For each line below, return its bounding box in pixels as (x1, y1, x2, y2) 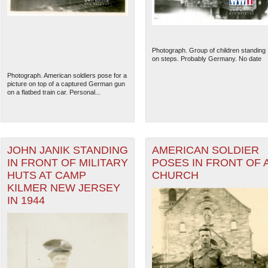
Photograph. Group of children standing (151, 47, 266, 54)
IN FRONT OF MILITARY (7, 157, 128, 169)
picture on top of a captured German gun (7, 80, 125, 88)
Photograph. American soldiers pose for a (7, 72, 127, 80)
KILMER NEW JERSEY (7, 182, 120, 194)
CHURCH (151, 169, 199, 182)
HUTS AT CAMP (7, 169, 86, 182)
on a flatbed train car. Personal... (7, 89, 100, 96)
